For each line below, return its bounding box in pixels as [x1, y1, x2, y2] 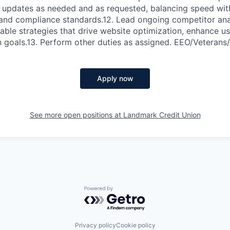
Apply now [97, 73, 133, 83]
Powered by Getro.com [84, 185, 174, 196]
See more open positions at [29, 110, 123, 119]
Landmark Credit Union [123, 110, 201, 119]
